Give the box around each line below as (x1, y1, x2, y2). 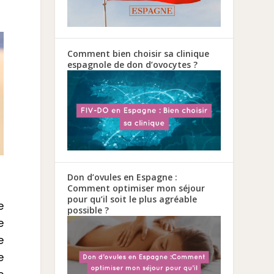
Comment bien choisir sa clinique (67, 47, 210, 59)
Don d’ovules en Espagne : (67, 171, 178, 183)
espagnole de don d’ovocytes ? (67, 58, 198, 70)
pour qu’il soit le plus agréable (67, 193, 198, 205)
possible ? (67, 204, 109, 216)
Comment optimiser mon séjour (67, 182, 206, 194)
